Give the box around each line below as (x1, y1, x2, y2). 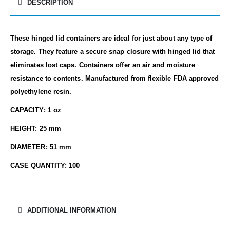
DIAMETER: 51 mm (10, 143, 72, 151)
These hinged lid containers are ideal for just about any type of (10, 34, 213, 42)
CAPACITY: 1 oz (10, 106, 61, 114)
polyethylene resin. (10, 87, 72, 95)
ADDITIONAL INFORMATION (27, 206, 116, 214)
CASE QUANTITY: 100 (10, 161, 80, 169)
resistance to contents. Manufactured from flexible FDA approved (10, 74, 219, 82)
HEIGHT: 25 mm (10, 124, 61, 132)
